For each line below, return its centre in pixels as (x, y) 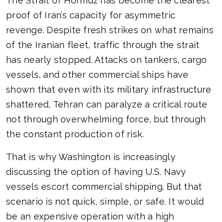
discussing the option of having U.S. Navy (96, 172)
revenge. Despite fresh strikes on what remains (110, 30)
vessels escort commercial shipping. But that (104, 187)
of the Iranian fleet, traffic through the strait (103, 45)
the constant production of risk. (75, 134)
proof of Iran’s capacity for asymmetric (91, 15)
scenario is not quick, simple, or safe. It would (105, 202)
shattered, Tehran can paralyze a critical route (107, 105)
